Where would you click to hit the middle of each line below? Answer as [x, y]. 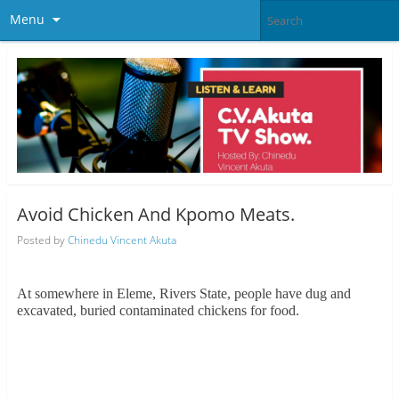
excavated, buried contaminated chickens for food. [158, 310]
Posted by [42, 240]
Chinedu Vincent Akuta [122, 240]
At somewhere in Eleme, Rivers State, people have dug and [183, 293]
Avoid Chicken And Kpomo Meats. [155, 215]
